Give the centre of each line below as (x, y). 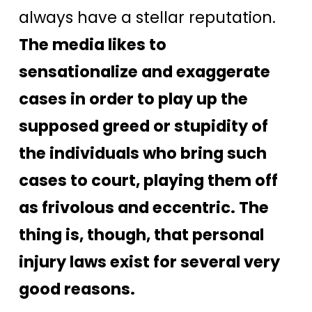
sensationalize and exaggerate (145, 71)
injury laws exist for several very (149, 262)
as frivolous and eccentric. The (144, 207)
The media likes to (93, 44)
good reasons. (77, 289)
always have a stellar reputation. (147, 17)
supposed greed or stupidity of (143, 126)
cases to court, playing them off (148, 180)
